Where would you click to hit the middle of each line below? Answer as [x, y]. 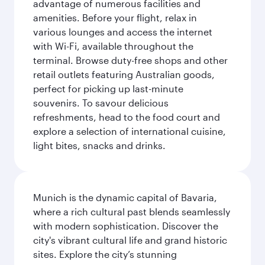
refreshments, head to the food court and [127, 117]
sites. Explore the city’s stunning [105, 254]
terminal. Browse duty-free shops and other [130, 60]
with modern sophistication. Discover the [126, 226]
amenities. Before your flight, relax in [115, 17]
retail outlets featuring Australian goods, [124, 74]
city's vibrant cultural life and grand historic [130, 240]
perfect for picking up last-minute [108, 88]
